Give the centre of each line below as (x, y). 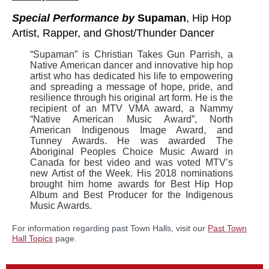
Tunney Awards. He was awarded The (131, 141)
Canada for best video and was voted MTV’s (131, 163)
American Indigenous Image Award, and (131, 130)
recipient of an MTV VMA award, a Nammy (131, 109)
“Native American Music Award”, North (131, 119)
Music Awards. (61, 206)
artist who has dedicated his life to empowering (131, 76)
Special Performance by (73, 18)
